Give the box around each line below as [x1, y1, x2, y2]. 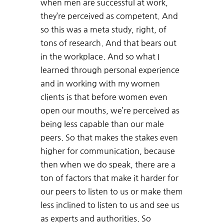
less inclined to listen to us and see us [40, 201, 179, 209]
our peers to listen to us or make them [40, 187, 183, 196]
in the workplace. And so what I [40, 52, 159, 61]
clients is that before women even [40, 93, 167, 101]
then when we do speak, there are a [40, 160, 175, 169]
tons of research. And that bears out [40, 39, 176, 47]
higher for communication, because [40, 147, 175, 155]
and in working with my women [40, 79, 160, 88]
